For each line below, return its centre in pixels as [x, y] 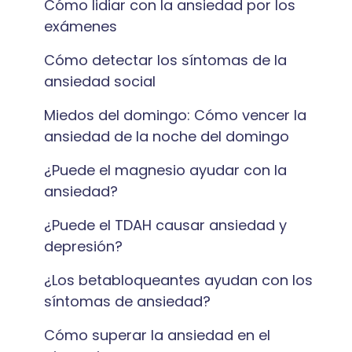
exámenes [81, 26]
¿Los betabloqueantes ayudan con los [178, 280]
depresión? [83, 246]
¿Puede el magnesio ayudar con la [165, 170]
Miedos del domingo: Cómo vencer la [175, 115]
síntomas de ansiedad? [127, 301]
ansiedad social [100, 81]
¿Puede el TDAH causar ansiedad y [165, 225]
